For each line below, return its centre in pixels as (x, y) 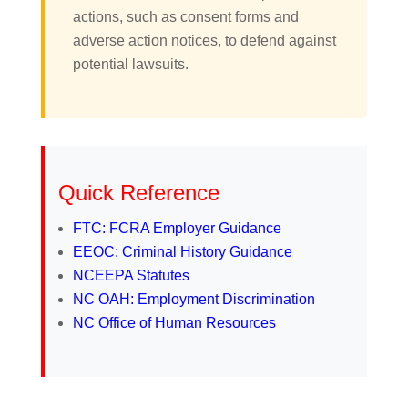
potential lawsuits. (130, 64)
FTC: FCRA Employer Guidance (177, 228)
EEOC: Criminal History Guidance (182, 251)
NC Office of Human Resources (174, 322)
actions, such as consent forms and (185, 16)
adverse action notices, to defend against (204, 40)
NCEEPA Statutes (131, 275)
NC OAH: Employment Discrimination (194, 299)
